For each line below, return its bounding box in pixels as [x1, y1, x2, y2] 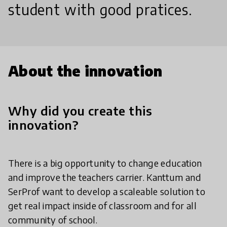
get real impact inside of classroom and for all [8, 200, 197, 212]
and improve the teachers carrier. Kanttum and [8, 171, 202, 183]
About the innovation [8, 62, 163, 80]
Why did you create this [8, 103, 153, 119]
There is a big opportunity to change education [8, 157, 202, 169]
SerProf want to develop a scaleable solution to [8, 185, 205, 198]
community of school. [8, 214, 98, 226]
